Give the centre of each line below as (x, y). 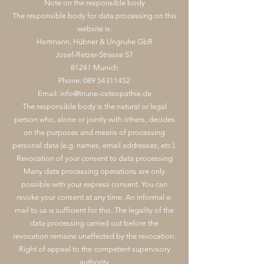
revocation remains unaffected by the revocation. (94, 236)
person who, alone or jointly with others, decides (94, 119)
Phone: (71, 80)
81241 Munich (94, 67)
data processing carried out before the (94, 223)
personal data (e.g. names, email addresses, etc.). (94, 145)
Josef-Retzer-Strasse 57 (94, 55)
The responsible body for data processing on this (94, 16)
